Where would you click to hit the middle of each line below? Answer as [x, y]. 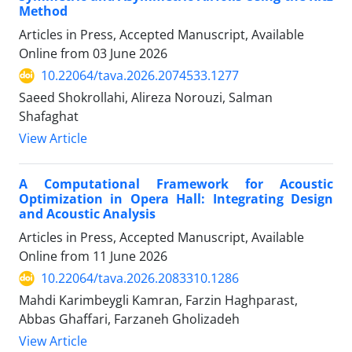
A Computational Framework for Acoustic [176, 184]
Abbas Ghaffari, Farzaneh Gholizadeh [129, 319]
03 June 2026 [130, 54]
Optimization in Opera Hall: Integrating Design [176, 199]
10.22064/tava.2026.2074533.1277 [140, 76]
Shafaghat [49, 117]
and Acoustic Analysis [87, 214]
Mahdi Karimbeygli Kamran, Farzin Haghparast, [158, 301]
